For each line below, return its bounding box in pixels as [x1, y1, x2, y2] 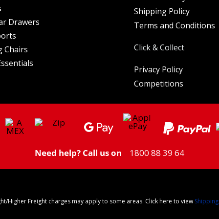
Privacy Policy [134, 64, 183, 75]
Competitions [134, 78, 183, 89]
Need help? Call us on [35, 147, 122, 159]
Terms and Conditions [134, 20, 215, 31]
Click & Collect [134, 42, 184, 53]
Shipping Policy [134, 6, 190, 17]
